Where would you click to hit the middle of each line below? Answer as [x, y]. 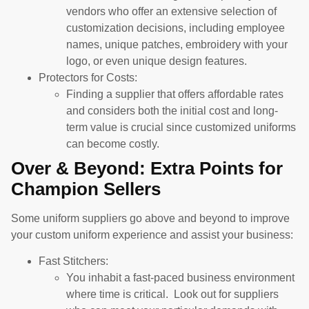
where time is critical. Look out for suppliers [172, 295]
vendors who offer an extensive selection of [171, 11]
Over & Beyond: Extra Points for [147, 168]
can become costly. [113, 143]
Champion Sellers [86, 189]
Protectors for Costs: [88, 77]
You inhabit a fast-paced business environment [180, 278]
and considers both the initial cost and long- [172, 110]
